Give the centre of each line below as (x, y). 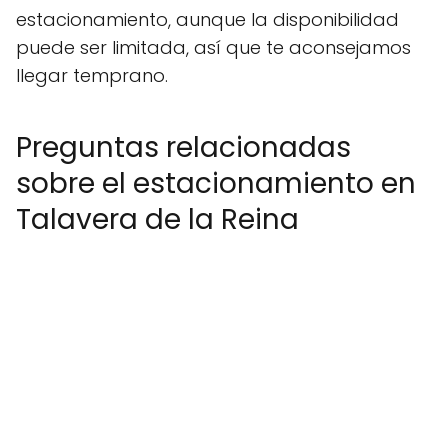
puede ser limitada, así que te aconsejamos (213, 47)
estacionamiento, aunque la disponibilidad (207, 19)
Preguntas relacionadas (183, 147)
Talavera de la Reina (157, 219)
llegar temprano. (92, 75)
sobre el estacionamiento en (216, 183)
